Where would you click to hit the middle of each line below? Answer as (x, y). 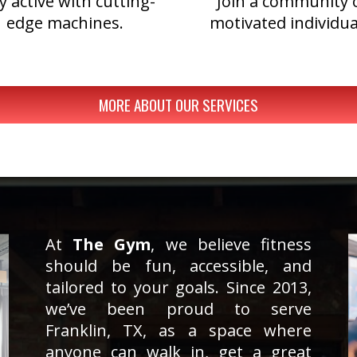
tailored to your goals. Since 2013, (178, 288)
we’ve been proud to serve (178, 309)
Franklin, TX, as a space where (178, 331)
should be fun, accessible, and (178, 266)
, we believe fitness (231, 245)
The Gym (112, 245)
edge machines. (65, 23)
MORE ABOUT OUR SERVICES (178, 105)
